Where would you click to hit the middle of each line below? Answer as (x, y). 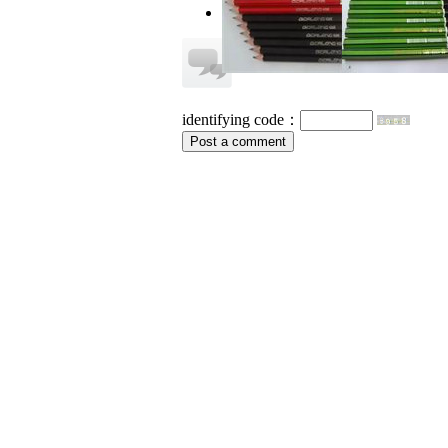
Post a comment (238, 141)
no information (268, 12)
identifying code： (241, 119)
